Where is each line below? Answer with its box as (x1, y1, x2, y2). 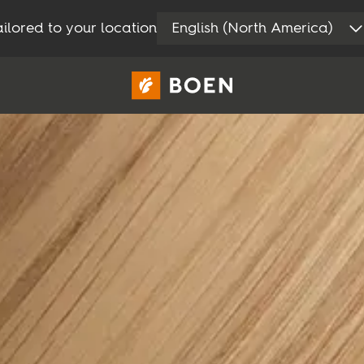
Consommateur (81, 138, 175, 151)
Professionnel (201, 138, 283, 151)
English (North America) (171, 21, 333, 36)
